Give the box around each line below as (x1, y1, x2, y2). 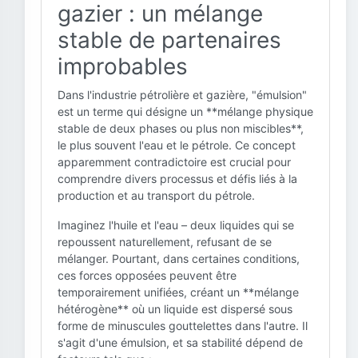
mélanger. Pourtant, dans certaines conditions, (58, 252, 300, 265)
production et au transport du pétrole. (58, 189, 255, 202)
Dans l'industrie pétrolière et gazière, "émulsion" (58, 88, 307, 101)
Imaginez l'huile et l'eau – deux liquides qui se (58, 218, 294, 232)
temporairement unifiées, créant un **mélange (58, 285, 299, 299)
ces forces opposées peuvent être (58, 268, 237, 282)
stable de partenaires (58, 26, 281, 54)
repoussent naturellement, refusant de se (58, 235, 272, 249)
